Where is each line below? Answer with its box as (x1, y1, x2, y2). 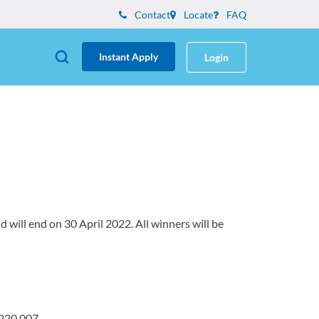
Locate (182, 9, 213, 21)
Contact (132, 9, 170, 21)
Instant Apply (99, 50, 158, 63)
